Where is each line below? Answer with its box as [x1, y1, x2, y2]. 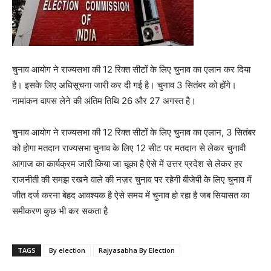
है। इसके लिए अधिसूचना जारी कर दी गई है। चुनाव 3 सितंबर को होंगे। [12, 79, 237, 91]
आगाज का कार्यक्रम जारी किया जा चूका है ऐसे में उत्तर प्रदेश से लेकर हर [12, 158, 243, 169]
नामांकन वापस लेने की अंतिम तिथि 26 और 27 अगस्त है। [12, 95, 196, 106]
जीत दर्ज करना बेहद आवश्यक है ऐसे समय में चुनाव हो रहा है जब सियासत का [12, 189, 249, 201]
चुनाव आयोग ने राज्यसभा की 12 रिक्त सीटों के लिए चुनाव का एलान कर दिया [12, 64, 250, 75]
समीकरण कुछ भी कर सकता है [12, 205, 108, 217]
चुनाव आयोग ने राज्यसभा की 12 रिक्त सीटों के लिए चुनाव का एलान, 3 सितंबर [12, 126, 256, 138]
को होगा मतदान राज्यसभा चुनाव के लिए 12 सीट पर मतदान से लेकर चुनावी [12, 142, 246, 154]
